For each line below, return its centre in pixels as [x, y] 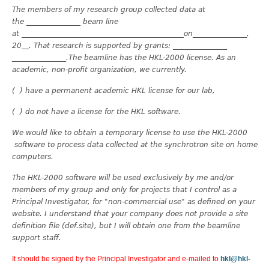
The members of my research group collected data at [109, 9]
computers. [35, 156]
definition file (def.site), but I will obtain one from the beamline [126, 225]
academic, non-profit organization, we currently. [99, 69]
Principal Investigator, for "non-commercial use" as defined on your [134, 201]
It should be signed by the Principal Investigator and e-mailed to [116, 258]
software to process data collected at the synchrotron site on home [135, 144]
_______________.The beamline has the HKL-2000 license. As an [124, 57]
